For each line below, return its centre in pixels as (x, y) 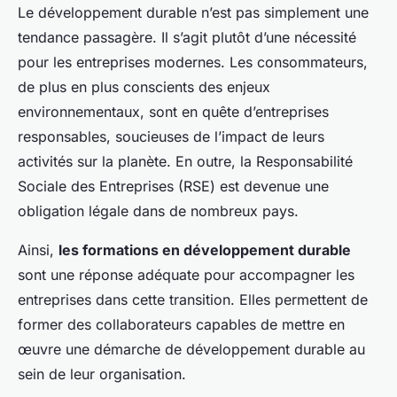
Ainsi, (38, 250)
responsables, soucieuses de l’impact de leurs (171, 137)
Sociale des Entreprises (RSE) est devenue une (173, 187)
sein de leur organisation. (102, 374)
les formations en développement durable (205, 250)
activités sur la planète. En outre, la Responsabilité (185, 162)
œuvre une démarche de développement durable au (191, 350)
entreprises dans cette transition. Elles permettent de (193, 300)
